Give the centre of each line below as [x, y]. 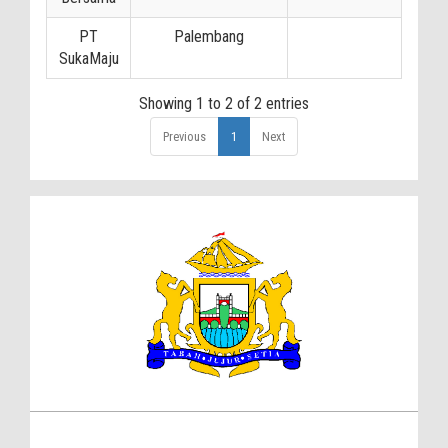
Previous [184, 136]
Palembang [209, 36]
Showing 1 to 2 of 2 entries [224, 103]
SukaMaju [88, 58]
